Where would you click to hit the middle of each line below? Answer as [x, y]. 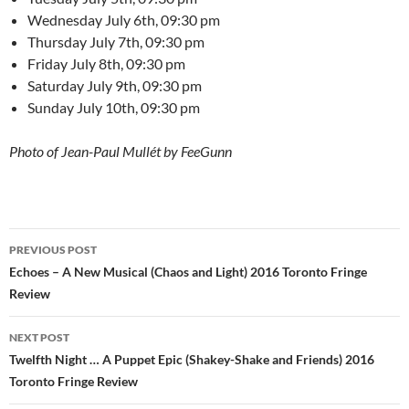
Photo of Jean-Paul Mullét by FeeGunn [121, 152]
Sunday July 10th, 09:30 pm [114, 108]
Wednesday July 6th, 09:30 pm [124, 20]
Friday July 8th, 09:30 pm [106, 64]
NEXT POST [39, 338]
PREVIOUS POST [53, 250]
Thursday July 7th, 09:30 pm [116, 42]
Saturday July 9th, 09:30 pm [115, 86]
